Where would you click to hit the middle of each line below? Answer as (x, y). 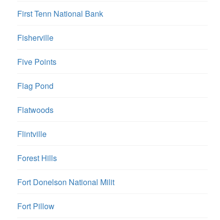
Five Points (37, 62)
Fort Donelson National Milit (66, 182)
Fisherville (35, 38)
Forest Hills (37, 158)
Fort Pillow (36, 206)
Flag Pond (35, 86)
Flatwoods (35, 110)
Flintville (32, 134)
